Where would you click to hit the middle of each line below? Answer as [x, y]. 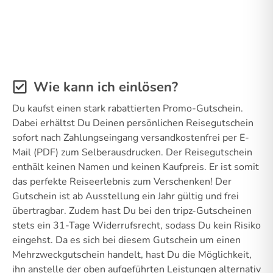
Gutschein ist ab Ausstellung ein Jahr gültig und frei [126, 196]
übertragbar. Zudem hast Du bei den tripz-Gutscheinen [132, 211]
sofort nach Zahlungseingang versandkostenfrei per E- [131, 137]
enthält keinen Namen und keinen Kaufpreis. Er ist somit [136, 167]
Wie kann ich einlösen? [106, 87]
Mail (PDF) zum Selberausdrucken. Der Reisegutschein [132, 152]
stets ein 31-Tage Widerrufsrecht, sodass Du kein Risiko [136, 225]
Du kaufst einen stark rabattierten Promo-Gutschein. [128, 108]
